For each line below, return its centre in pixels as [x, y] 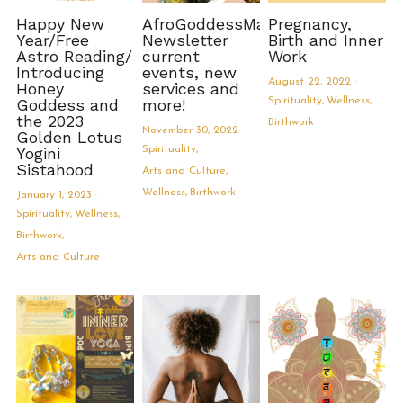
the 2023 [49, 121]
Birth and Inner [325, 40]
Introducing [60, 72]
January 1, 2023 [54, 195]
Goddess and [67, 104]
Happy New [60, 23]
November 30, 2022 [190, 130]
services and [190, 88]
